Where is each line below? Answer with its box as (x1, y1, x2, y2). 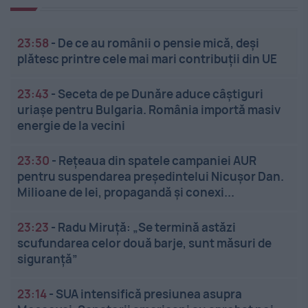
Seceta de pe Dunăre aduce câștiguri (58, 86, 263, 102)
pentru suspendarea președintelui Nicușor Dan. (17, 168, 284, 185)
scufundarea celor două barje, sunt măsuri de (17, 235, 272, 252)
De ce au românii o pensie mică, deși (58, 35, 259, 52)
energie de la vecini (17, 118, 125, 134)
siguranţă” (17, 251, 78, 267)
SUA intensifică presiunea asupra (56, 286, 242, 302)
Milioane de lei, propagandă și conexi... (17, 184, 234, 201)
